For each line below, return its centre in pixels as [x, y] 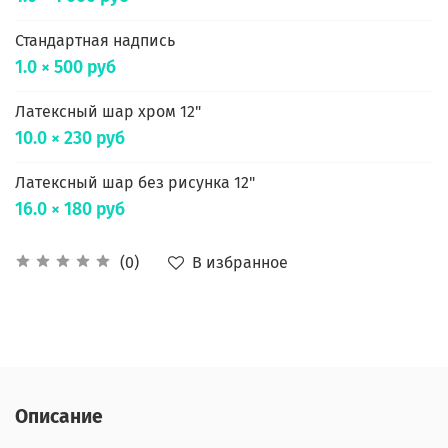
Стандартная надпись [95, 40]
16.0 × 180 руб [70, 209]
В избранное [240, 262]
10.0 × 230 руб [70, 138]
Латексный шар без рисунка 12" [135, 182]
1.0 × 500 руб [65, 67]
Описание [59, 417]
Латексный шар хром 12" [108, 111]
